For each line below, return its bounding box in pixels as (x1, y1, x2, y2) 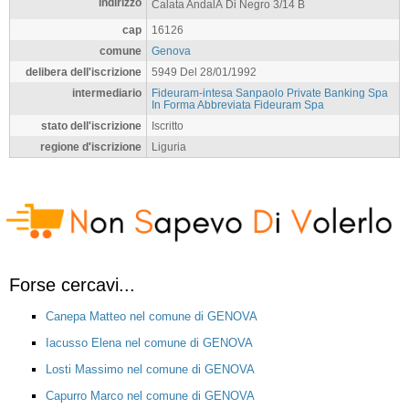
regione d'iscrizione (40, 141, 142, 152)
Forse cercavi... (9, 274, 135, 295)
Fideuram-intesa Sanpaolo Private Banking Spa (152, 87, 388, 99)
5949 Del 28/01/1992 (152, 66, 257, 78)
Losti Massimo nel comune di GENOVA (46, 362, 255, 376)
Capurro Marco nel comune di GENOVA (46, 388, 255, 403)
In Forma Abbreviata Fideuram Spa (152, 99, 324, 110)
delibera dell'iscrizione (26, 66, 142, 78)
